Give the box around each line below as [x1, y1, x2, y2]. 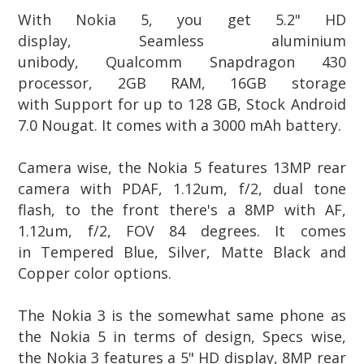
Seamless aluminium [138, 30, 346, 50]
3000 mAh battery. [213, 115, 342, 135]
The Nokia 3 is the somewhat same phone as [18, 305, 346, 325]
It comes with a [102, 115, 214, 135]
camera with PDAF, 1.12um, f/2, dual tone [18, 178, 346, 198]
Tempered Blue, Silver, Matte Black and [41, 241, 346, 262]
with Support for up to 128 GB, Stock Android [18, 93, 346, 114]
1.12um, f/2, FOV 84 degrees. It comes [18, 220, 346, 240]
